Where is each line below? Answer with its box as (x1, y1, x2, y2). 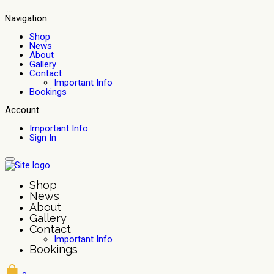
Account (5, 105, 39, 116)
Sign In (29, 132, 56, 143)
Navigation (5, 13, 47, 24)
